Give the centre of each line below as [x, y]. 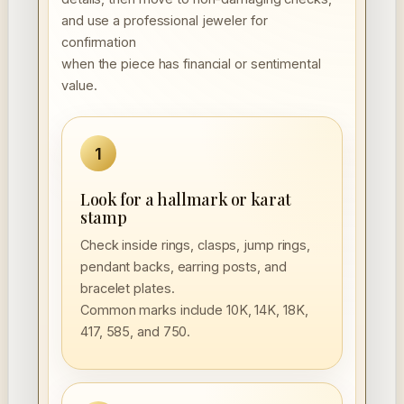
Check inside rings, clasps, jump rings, [196, 245]
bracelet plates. [128, 289]
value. [79, 86]
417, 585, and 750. [136, 332]
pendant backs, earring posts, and [184, 267]
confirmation [99, 42]
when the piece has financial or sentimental [191, 64]
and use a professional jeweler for [165, 21]
